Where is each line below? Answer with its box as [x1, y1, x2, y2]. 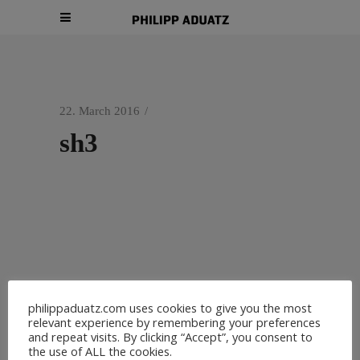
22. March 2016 [59, 104, 140, 117]
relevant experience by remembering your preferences [28, 313, 321, 330]
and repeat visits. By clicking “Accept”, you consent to [28, 328, 313, 345]
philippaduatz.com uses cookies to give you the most [28, 299, 312, 316]
